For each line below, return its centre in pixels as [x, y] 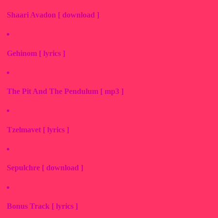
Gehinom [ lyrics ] [36, 53]
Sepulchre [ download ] [45, 168]
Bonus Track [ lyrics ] [42, 206]
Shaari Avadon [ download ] [53, 15]
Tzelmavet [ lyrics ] [38, 129]
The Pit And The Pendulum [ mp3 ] [65, 91]
